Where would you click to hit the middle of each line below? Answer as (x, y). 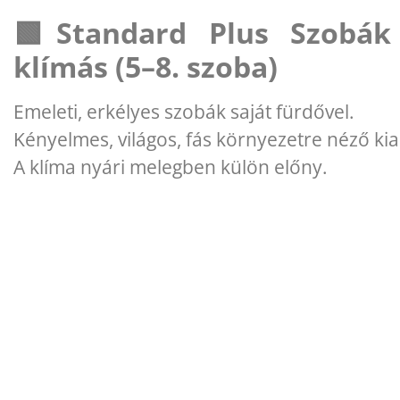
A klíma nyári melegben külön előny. (171, 167)
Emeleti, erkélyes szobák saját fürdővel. (184, 111)
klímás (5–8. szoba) (146, 66)
